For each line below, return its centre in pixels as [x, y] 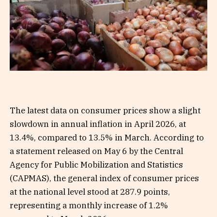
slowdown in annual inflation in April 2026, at [98, 124]
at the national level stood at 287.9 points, [90, 192]
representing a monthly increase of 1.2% [89, 205]
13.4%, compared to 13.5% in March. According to [107, 137]
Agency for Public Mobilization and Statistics [96, 164]
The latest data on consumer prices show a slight [105, 110]
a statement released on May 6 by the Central [96, 151]
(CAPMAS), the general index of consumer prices [104, 178]
